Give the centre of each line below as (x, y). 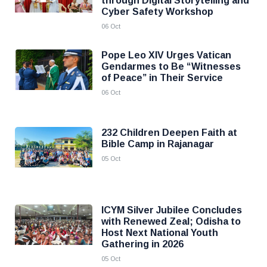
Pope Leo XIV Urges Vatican (166, 55)
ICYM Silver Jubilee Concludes (172, 210)
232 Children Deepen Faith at (169, 133)
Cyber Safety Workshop (157, 12)
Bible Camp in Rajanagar (158, 144)
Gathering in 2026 (142, 244)
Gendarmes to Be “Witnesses (171, 66)
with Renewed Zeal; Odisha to (171, 221)
